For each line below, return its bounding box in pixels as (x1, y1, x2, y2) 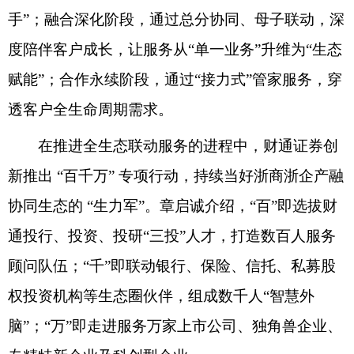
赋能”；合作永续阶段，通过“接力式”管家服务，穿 (8, 70, 342, 88)
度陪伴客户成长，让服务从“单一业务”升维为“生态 (8, 40, 342, 58)
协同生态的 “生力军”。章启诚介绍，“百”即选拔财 (8, 197, 337, 214)
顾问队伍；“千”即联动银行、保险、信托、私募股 (8, 257, 336, 274)
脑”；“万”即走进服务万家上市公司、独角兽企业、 (8, 317, 342, 334)
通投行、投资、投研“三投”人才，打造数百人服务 (8, 227, 336, 244)
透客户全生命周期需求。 (8, 100, 173, 118)
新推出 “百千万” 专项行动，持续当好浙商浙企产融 (8, 167, 344, 184)
